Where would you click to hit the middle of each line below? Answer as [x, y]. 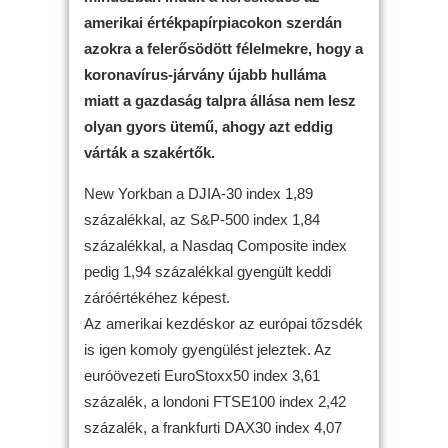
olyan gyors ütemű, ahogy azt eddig [208, 126]
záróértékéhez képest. [157, 297]
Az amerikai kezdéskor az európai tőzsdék [223, 323]
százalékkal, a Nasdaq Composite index [215, 245]
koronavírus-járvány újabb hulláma [205, 74]
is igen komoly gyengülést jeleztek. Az [208, 349]
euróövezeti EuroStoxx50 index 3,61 [202, 375]
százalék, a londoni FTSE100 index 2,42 [215, 401]
